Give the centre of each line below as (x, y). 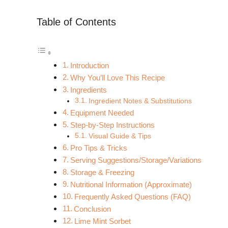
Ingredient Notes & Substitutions (140, 101)
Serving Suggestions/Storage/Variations (136, 160)
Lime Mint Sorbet (103, 221)
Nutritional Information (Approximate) (131, 184)
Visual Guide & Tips (120, 136)
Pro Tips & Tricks (99, 148)
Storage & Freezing (103, 172)
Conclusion (93, 209)
